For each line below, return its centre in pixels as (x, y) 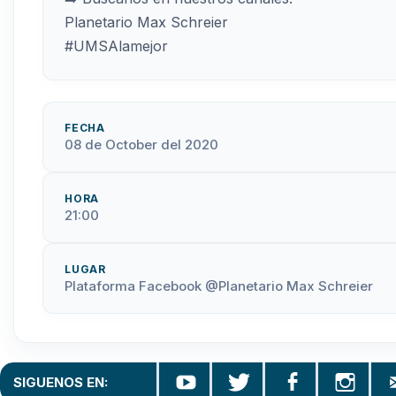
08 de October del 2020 (141, 145)
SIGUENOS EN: (61, 383)
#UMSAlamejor (116, 46)
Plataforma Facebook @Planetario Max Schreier (219, 286)
